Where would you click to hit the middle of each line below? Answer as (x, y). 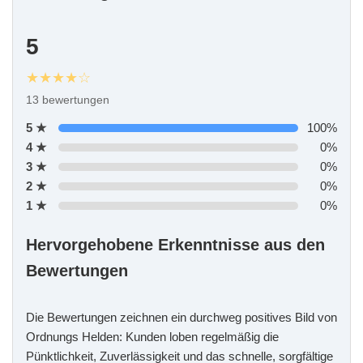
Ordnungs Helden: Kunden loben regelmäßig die (152, 336)
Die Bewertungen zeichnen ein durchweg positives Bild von (181, 317)
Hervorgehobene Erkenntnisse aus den (175, 244)
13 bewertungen (68, 99)
